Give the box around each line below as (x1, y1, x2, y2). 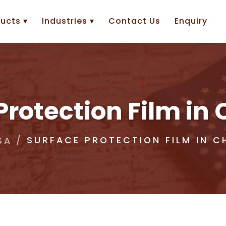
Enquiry (175, 15, 207, 27)
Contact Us (108, 15, 160, 27)
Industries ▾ (42, 15, 94, 27)
